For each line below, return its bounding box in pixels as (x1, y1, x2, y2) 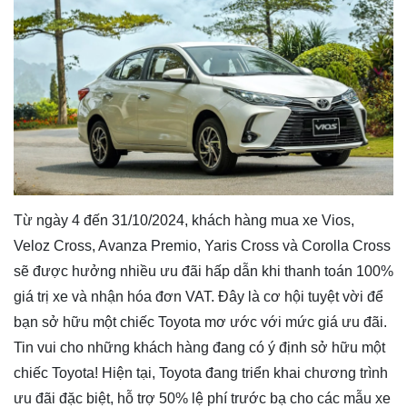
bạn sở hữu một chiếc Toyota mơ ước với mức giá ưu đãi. (14, 314, 387, 331)
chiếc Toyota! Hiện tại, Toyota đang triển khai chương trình (14, 365, 388, 382)
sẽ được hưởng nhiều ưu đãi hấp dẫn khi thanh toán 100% (14, 263, 393, 280)
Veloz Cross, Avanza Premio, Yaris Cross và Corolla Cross (14, 238, 391, 254)
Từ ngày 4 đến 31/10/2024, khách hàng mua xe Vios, (14, 213, 354, 229)
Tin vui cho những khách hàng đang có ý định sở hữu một (14, 340, 385, 356)
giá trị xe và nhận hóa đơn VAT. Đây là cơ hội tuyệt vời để (14, 289, 383, 305)
